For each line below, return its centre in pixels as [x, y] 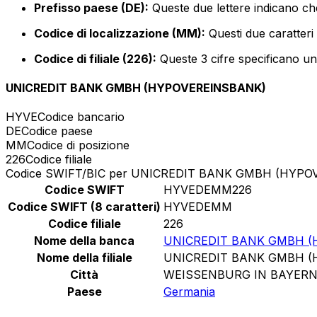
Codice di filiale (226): [95, 58]
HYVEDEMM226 [208, 190]
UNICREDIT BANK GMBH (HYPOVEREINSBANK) [136, 88]
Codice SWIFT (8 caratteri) [84, 207]
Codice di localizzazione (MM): [120, 33]
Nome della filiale [84, 258]
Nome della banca [84, 241]
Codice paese [57, 131]
